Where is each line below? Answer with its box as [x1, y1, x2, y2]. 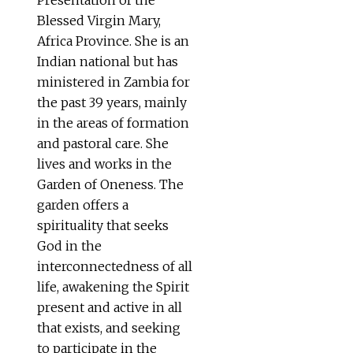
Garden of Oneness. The [37, 176, 184, 192]
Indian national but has [37, 53, 178, 69]
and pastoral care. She [37, 135, 169, 151]
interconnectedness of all [37, 258, 192, 274]
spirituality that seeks [37, 217, 169, 233]
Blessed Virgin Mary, [37, 12, 161, 28]
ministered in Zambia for [37, 73, 190, 90]
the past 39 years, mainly [37, 94, 187, 110]
